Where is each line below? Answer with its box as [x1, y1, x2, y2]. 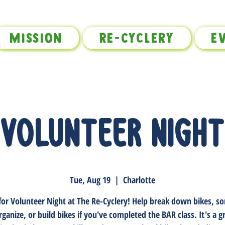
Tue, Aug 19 [70, 174, 110, 186]
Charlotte [123, 174, 155, 186]
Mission [10, 30, 63, 46]
